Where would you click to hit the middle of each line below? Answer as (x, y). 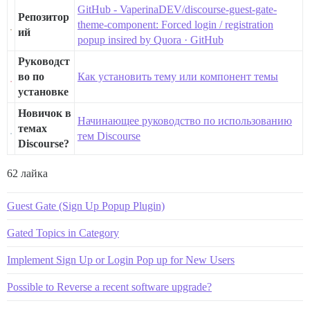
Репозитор (44, 17)
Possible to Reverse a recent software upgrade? (109, 286)
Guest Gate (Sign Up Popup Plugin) (86, 206)
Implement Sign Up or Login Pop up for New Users (121, 259)
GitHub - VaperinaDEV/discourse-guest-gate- (177, 9)
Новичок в (45, 113)
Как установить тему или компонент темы (178, 76)
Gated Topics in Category (63, 232)
